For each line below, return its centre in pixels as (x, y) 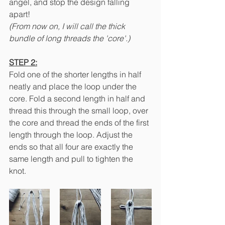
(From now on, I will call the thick (68, 26)
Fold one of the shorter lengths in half (76, 75)
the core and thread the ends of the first (80, 123)
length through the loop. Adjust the (72, 135)
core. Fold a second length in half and (78, 99)
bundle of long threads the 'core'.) (70, 38)
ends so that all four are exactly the (72, 147)
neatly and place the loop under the (74, 87)
